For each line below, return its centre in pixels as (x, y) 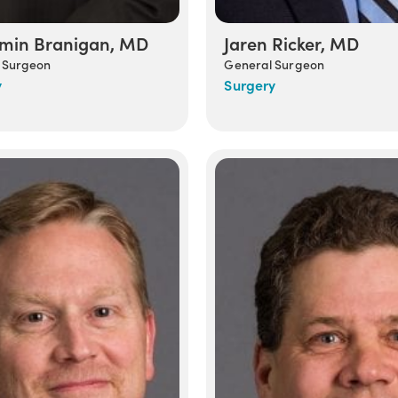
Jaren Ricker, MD (292, 42)
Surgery (250, 84)
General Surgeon (274, 64)
